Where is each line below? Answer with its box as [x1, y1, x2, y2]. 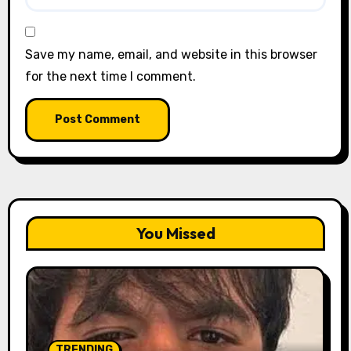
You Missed [136, 223, 215, 244]
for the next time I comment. [24, 69, 196, 85]
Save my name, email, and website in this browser [24, 47, 317, 63]
